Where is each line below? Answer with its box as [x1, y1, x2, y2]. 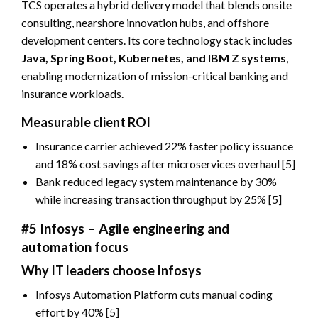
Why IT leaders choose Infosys [21, 262, 202, 278]
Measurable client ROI [21, 114, 150, 130]
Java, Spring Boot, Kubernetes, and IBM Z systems [21, 50, 286, 65]
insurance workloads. [21, 86, 124, 100]
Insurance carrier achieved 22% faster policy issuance [35, 138, 293, 153]
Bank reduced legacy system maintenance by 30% [35, 174, 277, 188]
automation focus [21, 238, 128, 255]
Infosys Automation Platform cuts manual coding [35, 287, 273, 301]
